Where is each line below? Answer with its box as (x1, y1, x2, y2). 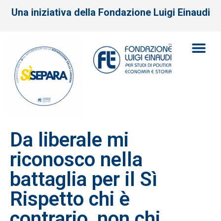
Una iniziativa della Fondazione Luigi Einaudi (11, 6, 210, 18)
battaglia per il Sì (10, 167, 157, 191)
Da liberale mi (10, 128, 129, 151)
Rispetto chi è (10, 187, 130, 211)
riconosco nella (10, 147, 143, 171)
